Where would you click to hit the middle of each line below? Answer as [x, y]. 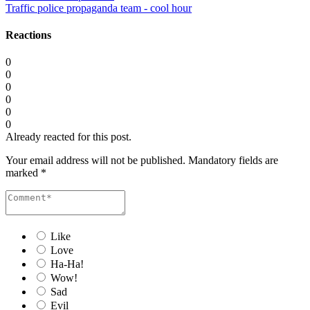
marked [23, 173]
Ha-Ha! [67, 264]
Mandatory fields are [233, 161]
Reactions [28, 35]
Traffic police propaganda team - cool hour [99, 8]
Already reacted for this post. [69, 137]
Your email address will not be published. [95, 161]
